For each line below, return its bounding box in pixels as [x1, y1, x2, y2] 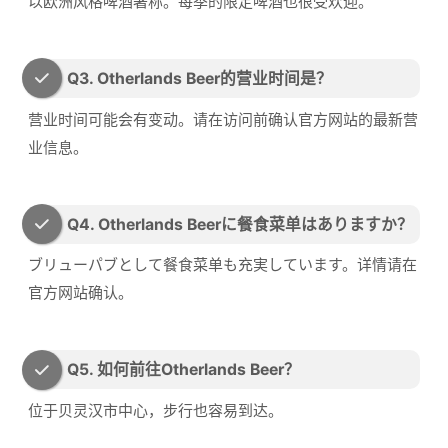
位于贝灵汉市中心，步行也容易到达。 [28, 401, 283, 421]
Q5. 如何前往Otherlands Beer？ [67, 360, 300, 380]
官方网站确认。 [28, 283, 133, 303]
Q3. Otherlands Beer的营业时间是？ [67, 68, 332, 88]
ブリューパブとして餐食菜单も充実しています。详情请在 [28, 255, 417, 275]
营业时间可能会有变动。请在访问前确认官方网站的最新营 [28, 109, 418, 129]
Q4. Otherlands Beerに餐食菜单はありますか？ [67, 214, 413, 234]
